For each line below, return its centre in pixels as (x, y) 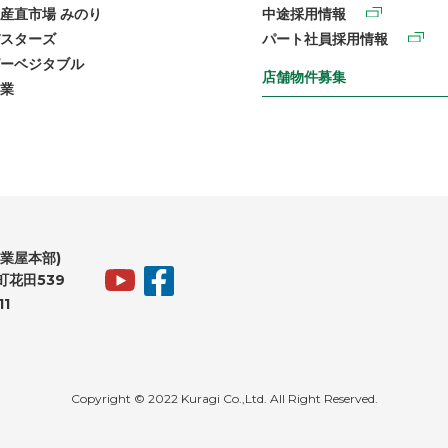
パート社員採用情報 (325, 39)
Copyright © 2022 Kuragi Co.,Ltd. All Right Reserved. (224, 398)
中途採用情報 (304, 14)
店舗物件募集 (304, 77)
